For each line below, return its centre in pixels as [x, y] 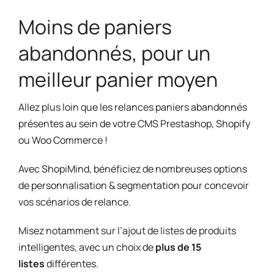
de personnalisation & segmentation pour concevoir [133, 185]
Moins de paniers [95, 27]
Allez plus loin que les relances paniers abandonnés [132, 107]
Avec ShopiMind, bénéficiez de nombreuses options [132, 168]
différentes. [71, 263]
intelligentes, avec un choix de [87, 247]
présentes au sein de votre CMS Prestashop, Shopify [134, 123]
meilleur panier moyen [118, 79]
